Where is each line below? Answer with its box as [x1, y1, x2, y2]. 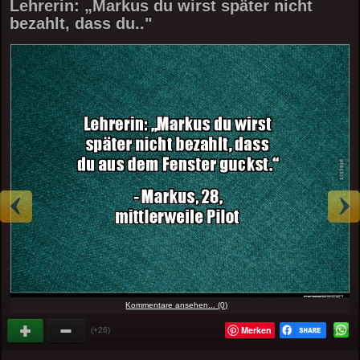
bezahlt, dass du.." [10, 14, 153, 32]
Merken [240, 323, 272, 336]
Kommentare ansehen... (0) [125, 300, 228, 309]
